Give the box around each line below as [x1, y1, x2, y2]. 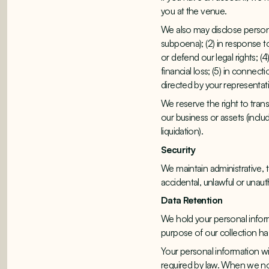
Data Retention [161, 194, 223, 207]
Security [161, 143, 196, 156]
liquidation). [161, 125, 203, 137]
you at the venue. [161, 5, 227, 17]
